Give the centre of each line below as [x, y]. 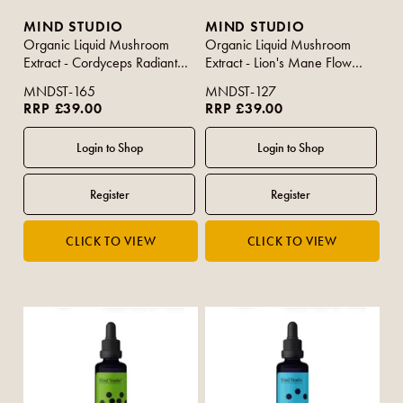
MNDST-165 [60, 92]
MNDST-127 [241, 92]
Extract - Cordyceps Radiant [101, 63]
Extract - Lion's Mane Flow [279, 63]
